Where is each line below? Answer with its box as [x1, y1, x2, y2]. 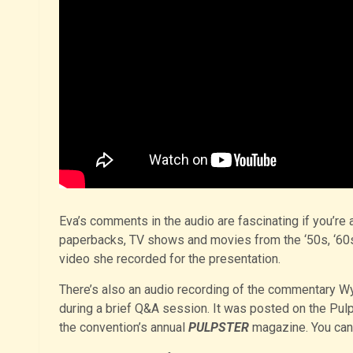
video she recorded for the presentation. [58, 251, 281, 266]
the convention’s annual [58, 319, 188, 335]
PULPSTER [188, 319, 252, 335]
